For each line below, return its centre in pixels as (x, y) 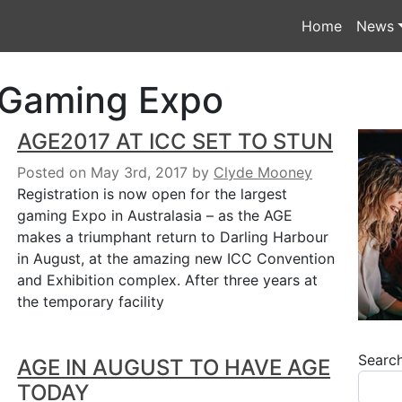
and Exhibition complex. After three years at (168, 280)
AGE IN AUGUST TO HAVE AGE (174, 367)
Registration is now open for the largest (153, 194)
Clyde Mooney (263, 172)
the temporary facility (91, 301)
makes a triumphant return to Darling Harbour (173, 237)
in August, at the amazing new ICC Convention (176, 258)
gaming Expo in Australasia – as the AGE (155, 215)
